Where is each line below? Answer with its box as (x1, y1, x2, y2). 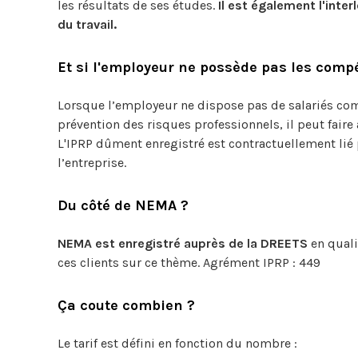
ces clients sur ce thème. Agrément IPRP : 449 (58, 255, 320, 270)
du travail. (58, 17, 117, 32)
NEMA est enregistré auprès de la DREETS (58, 236, 308, 251)
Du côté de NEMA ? (58, 197, 193, 214)
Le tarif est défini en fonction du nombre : (58, 336, 297, 351)
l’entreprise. (58, 155, 126, 170)
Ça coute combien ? (58, 296, 203, 314)
